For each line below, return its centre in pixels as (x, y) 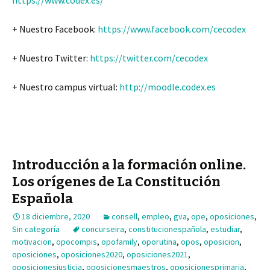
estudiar (225, 229)
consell (124, 217)
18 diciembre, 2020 (56, 217)
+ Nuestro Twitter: (51, 58)
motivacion (32, 242)
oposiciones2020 (92, 255)
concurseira (103, 229)
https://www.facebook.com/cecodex (172, 29)
